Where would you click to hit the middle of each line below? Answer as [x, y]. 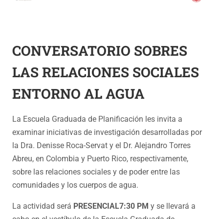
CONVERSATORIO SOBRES [100, 50]
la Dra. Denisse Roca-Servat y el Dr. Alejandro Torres [101, 145]
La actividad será [43, 206]
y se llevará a [172, 206]
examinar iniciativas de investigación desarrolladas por [107, 132]
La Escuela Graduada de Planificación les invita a [97, 119]
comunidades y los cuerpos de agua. [75, 185]
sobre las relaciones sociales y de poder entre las [96, 172]
